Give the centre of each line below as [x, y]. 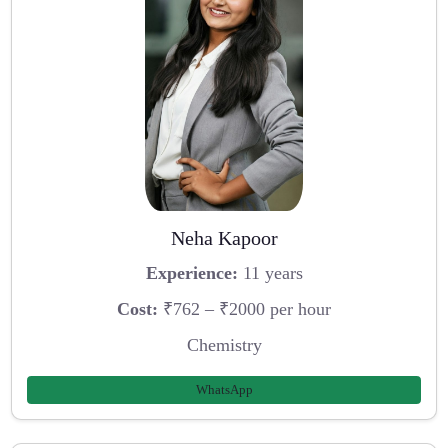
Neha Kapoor [224, 237]
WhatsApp [224, 390]
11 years [270, 273]
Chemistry [224, 344]
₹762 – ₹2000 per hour [244, 308]
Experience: [191, 273]
